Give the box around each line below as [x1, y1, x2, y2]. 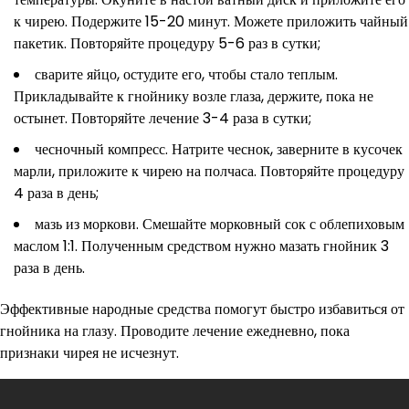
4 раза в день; [14, 182, 99, 204]
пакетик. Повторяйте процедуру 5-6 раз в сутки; [14, 32, 320, 54]
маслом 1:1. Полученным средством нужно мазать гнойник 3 [14, 235, 389, 257]
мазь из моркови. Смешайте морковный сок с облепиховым [35, 213, 404, 235]
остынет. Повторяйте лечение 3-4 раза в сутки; [14, 107, 311, 129]
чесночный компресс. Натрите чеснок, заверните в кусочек [35, 138, 403, 160]
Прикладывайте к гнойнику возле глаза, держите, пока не [14, 85, 373, 107]
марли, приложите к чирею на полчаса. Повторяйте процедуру [14, 160, 404, 182]
